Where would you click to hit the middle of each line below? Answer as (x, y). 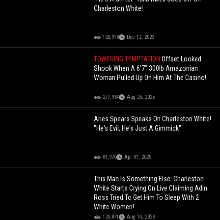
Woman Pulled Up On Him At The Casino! (150, 78)
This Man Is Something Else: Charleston (149, 179)
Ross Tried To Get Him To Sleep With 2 (147, 198)
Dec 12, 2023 (141, 37)
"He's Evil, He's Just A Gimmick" (138, 128)
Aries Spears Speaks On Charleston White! (153, 119)
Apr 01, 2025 (138, 157)
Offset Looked (182, 59)
